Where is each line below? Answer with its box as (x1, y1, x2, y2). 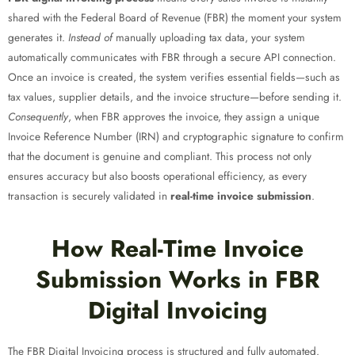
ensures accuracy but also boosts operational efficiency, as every (8, 168, 307, 185)
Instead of (68, 29, 113, 46)
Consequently (8, 109, 68, 125)
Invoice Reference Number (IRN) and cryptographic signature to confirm (8, 128, 344, 145)
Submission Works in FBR (36, 262, 319, 297)
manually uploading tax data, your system (113, 29, 305, 46)
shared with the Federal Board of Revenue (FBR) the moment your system (8, 10, 342, 26)
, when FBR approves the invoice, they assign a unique (68, 109, 319, 125)
